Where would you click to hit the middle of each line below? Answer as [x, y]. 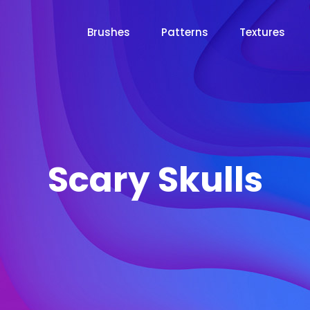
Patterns [185, 32]
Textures [262, 32]
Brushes [109, 32]
